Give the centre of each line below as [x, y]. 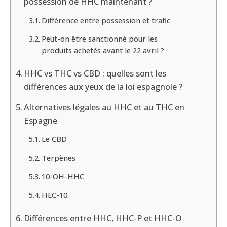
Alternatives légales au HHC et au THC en [104, 107]
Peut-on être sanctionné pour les [99, 39]
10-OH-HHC [63, 176]
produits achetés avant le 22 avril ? [103, 50]
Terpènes [58, 157]
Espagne [41, 120]
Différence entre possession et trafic [106, 20]
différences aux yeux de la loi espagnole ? [103, 87]
